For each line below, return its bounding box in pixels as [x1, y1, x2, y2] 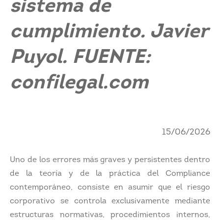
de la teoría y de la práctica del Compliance [10, 170, 210, 178]
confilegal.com [10, 74, 148, 93]
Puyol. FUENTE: [10, 48, 151, 68]
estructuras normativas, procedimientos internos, [10, 211, 210, 219]
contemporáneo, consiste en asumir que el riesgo [10, 184, 210, 192]
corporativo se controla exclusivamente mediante [10, 197, 210, 205]
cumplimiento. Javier [10, 23, 208, 42]
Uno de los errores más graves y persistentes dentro [10, 156, 210, 164]
